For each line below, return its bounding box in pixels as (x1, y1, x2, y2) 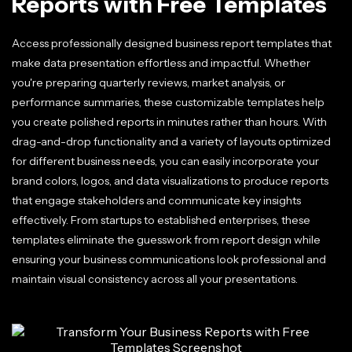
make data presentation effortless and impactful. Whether (12, 56, 310, 70)
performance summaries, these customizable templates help (12, 95, 324, 109)
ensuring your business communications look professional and (12, 252, 326, 266)
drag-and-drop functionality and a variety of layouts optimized (12, 134, 331, 148)
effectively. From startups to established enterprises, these (12, 213, 310, 227)
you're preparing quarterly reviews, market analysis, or (12, 75, 285, 90)
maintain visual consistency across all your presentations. (12, 272, 298, 286)
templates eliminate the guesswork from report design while (12, 233, 321, 247)
